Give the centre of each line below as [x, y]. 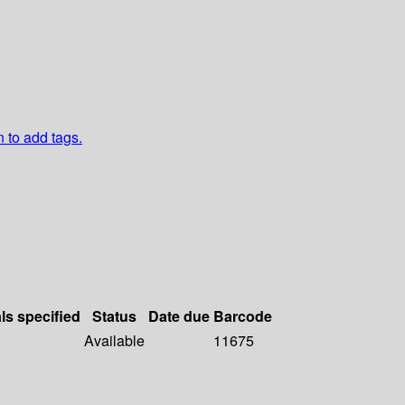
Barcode [243, 316]
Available [114, 341]
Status [114, 316]
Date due [179, 316]
